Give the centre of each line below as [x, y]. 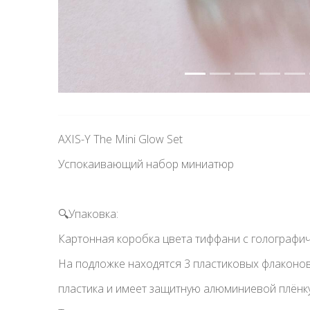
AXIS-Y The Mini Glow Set [120, 139]
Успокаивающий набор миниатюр [146, 164]
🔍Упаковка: [88, 214]
